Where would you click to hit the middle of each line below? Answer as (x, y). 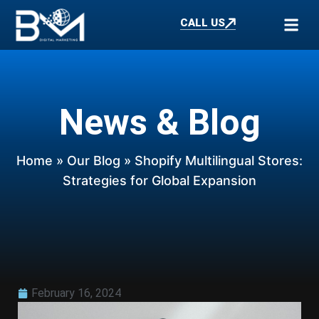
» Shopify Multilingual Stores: (211, 161)
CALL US (202, 22)
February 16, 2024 (76, 293)
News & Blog (159, 122)
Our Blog (94, 161)
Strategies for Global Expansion (159, 181)
